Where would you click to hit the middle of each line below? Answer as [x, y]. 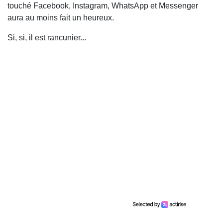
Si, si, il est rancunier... [47, 38]
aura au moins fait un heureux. [61, 18]
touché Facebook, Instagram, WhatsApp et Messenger [103, 6]
